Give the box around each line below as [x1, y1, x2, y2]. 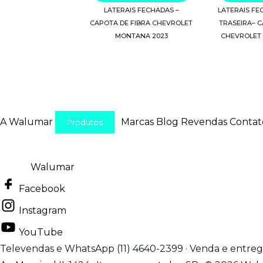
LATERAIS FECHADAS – [103, 6, 179, 15]
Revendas [181, 116, 227, 127]
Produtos [67, 117, 103, 127]
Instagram [19, 204, 66, 216]
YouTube [19, 226, 63, 238]
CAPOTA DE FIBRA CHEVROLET [90, 19, 193, 28]
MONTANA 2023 [114, 32, 168, 41]
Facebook [19, 183, 65, 194]
